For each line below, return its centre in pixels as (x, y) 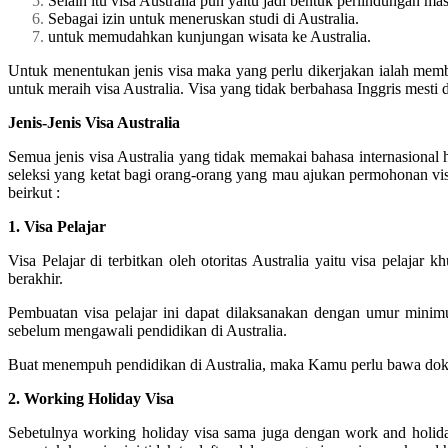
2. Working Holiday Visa (91, 398)
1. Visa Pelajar (57, 226)
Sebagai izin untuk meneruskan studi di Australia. (203, 18)
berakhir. (35, 278)
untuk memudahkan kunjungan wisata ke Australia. (209, 36)
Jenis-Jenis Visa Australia (94, 122)
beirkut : (34, 192)
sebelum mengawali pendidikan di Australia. (147, 330)
